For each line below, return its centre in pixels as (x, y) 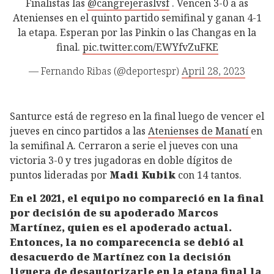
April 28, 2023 (213, 71)
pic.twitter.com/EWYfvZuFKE (150, 47)
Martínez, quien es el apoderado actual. (121, 228)
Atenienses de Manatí (199, 131)
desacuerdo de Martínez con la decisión (120, 257)
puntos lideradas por (60, 175)
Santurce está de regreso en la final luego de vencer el (137, 116)
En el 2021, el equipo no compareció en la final (137, 198)
